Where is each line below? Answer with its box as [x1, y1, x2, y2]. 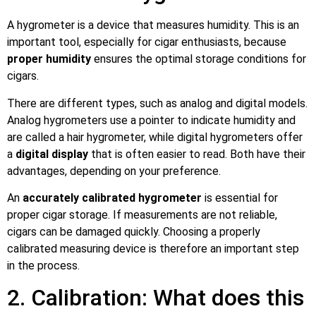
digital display [16, 147, 88, 161]
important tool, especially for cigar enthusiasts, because [7, 35, 286, 49]
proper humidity [7, 52, 91, 66]
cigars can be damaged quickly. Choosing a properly [7, 224, 260, 238]
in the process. [7, 258, 80, 272]
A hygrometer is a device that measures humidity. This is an [7, 18, 299, 32]
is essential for [202, 190, 278, 205]
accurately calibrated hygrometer [23, 190, 202, 205]
